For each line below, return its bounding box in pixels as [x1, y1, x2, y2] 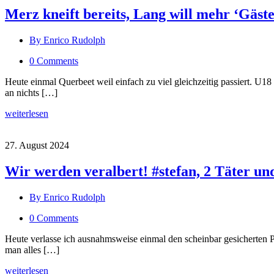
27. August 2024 [5, 140, 69, 151]
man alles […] [5, 245, 59, 256]
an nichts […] [5, 87, 57, 98]
